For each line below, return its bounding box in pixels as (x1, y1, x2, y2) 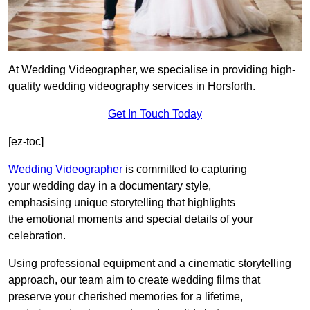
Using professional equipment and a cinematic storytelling (8, 257, 291, 270)
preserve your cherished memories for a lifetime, (8, 291, 243, 303)
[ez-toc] (8, 136, 44, 148)
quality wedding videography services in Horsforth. (8, 80, 255, 93)
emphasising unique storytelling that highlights (8, 197, 235, 209)
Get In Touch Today (108, 108, 202, 120)
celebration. (8, 230, 66, 242)
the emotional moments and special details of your (8, 213, 253, 226)
